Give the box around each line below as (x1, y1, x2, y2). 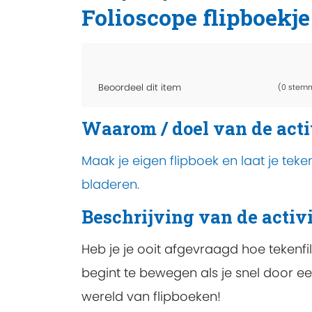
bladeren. (81, 175, 139, 193)
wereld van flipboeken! (81, 288, 221, 305)
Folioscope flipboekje (81, 2, 310, 32)
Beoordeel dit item (98, 81, 181, 95)
